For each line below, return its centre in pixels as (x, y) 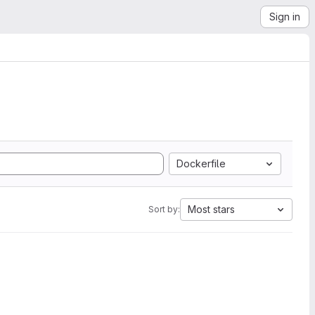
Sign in (285, 17)
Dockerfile (201, 163)
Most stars (211, 209)
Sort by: (164, 209)
